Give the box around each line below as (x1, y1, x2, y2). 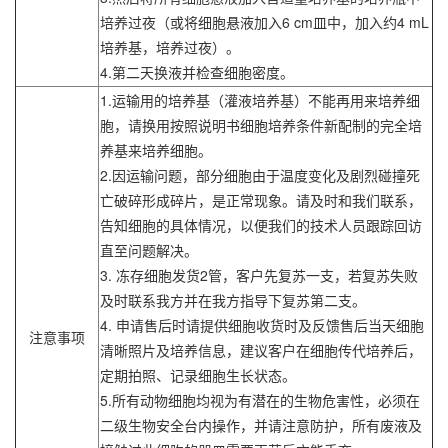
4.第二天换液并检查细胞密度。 (100, 62, 294, 83)
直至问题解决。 (100, 240, 198, 261)
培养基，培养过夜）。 (100, 37, 240, 58)
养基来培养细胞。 (100, 140, 212, 161)
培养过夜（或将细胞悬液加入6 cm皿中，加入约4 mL (100, 12, 429, 33)
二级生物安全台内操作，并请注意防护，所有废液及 (100, 415, 422, 436)
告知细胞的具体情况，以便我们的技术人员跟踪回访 (100, 215, 422, 236)
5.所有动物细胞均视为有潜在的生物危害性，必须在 (100, 390, 420, 411)
